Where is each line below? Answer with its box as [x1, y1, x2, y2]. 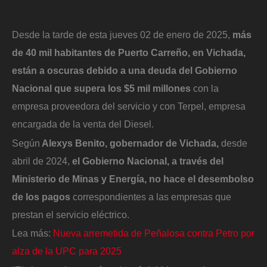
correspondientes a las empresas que [70, 191, 231, 202]
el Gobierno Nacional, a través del [70, 155, 223, 166]
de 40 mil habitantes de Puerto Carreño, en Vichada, [12, 46, 246, 58]
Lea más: [12, 228, 53, 239]
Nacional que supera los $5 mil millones [12, 82, 191, 94]
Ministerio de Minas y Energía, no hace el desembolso [12, 173, 254, 184]
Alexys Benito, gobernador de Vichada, [40, 137, 219, 148]
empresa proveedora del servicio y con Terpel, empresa [12, 100, 246, 111]
